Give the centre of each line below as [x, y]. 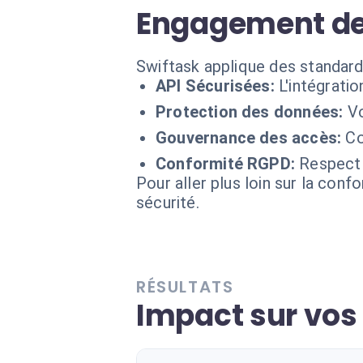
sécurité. [168, 203]
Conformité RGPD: [226, 164]
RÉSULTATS [185, 287]
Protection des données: [250, 112]
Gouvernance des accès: [249, 138]
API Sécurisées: [215, 86]
